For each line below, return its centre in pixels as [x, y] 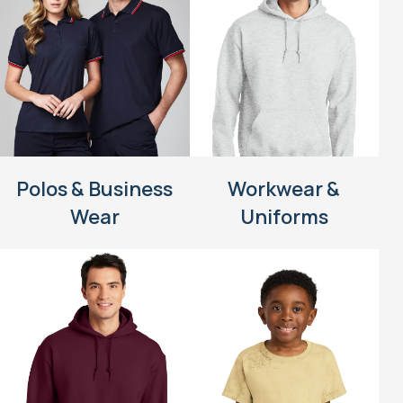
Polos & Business [95, 189]
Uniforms [284, 217]
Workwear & [284, 189]
